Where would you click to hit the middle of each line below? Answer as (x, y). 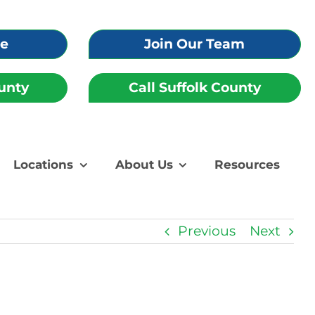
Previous (207, 231)
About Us (144, 165)
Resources (247, 165)
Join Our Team (195, 44)
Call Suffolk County (194, 88)
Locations (44, 165)
